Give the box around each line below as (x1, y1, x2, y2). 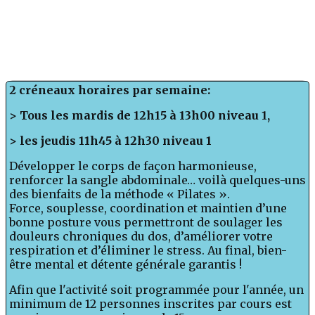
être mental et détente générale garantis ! (9, 257, 242, 272)
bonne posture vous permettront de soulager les (9, 215, 283, 230)
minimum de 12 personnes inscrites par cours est (9, 297, 292, 311)
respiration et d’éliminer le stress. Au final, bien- (9, 243, 287, 258)
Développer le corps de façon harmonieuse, (9, 159, 257, 174)
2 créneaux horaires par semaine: (9, 83, 210, 98)
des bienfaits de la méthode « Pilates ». (9, 187, 230, 202)
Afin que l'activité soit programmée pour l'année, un (9, 283, 304, 297)
